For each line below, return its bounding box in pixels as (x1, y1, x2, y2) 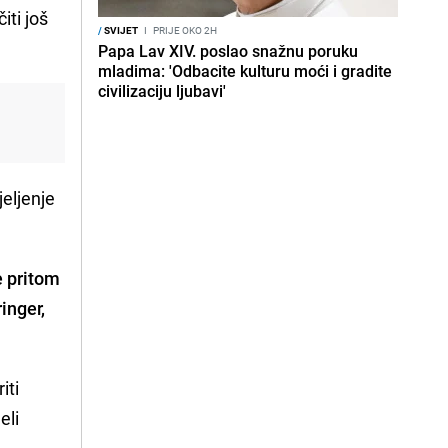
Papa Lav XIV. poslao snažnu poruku (98, 40, 358, 62)
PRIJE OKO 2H (151, 23, 217, 37)
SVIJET (102, 23, 138, 37)
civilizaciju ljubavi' (98, 80, 226, 102)
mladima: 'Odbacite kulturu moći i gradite (98, 60, 392, 82)
